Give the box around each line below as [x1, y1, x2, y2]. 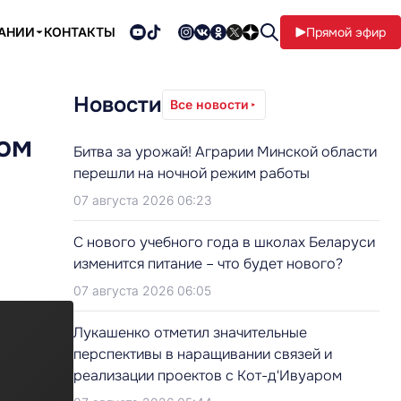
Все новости [170, 97, 249, 112]
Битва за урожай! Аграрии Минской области [73, 142, 377, 161]
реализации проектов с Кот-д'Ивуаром [73, 366, 342, 385]
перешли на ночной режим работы [73, 164, 310, 183]
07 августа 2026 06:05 [73, 283, 211, 298]
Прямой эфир [306, 24, 386, 40]
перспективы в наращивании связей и [73, 345, 332, 363]
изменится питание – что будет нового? [73, 254, 343, 273]
